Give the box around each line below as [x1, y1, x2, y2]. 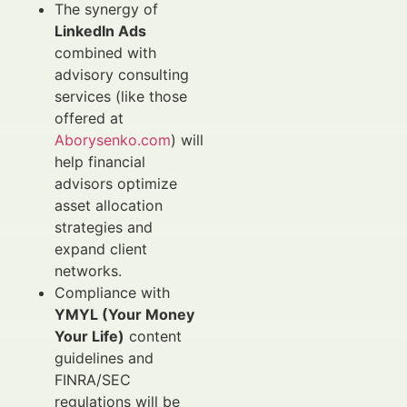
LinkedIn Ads [55, 22, 146, 40]
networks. [55, 262, 122, 280]
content [124, 327, 182, 345]
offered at [55, 109, 124, 127]
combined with [55, 44, 156, 62]
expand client [55, 240, 147, 258]
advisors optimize [55, 174, 177, 193]
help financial [55, 153, 145, 171]
